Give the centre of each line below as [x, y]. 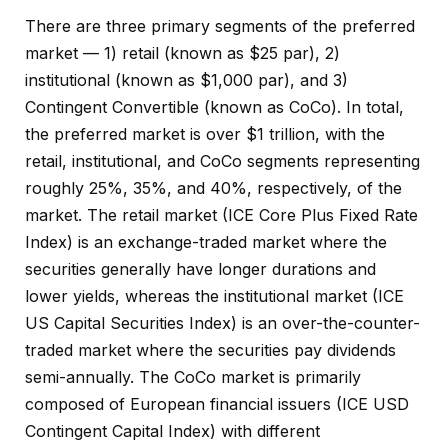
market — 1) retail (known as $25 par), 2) [182, 53]
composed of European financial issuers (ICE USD [217, 404]
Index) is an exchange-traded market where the [206, 242]
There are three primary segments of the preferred [220, 26]
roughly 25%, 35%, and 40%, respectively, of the [213, 188]
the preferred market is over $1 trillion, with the [205, 134]
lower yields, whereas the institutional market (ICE [214, 296]
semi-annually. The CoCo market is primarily [193, 377]
